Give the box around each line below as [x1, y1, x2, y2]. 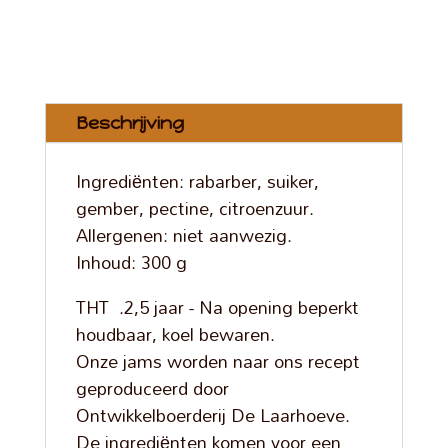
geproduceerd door [75, 370, 229, 407]
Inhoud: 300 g [75, 244, 187, 281]
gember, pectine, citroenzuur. [75, 190, 314, 227]
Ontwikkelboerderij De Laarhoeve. [75, 397, 350, 434]
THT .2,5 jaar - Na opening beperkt [75, 289, 359, 326]
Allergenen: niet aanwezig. [75, 217, 292, 254]
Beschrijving [75, 112, 184, 135]
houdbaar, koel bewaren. [75, 316, 275, 353]
